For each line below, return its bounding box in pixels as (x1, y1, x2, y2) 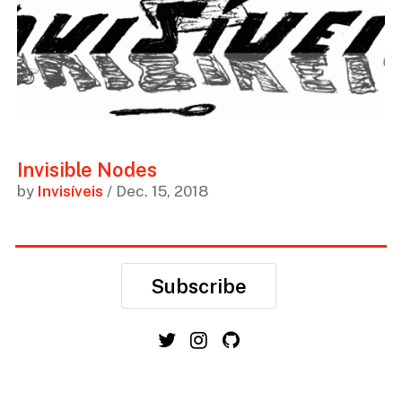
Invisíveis (37, 182, 103, 201)
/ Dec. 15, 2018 (102, 182, 208, 201)
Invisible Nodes (16, 158, 157, 182)
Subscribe (150, 274, 247, 298)
